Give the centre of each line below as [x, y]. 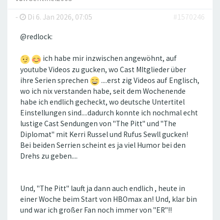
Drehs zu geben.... [49, 156]
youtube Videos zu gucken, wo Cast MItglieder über [103, 69]
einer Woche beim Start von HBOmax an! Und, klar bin [109, 199]
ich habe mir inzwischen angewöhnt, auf [109, 58]
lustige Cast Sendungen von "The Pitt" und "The [98, 123]
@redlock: [36, 37]
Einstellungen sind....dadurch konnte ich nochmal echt [109, 112]
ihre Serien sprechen [55, 80]
